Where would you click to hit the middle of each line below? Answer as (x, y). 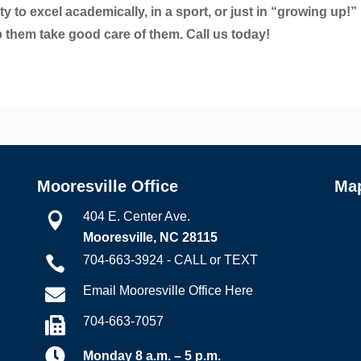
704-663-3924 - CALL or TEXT (170, 259)
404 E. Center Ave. (136, 216)
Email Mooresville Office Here (168, 290)
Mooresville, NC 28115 (150, 237)
